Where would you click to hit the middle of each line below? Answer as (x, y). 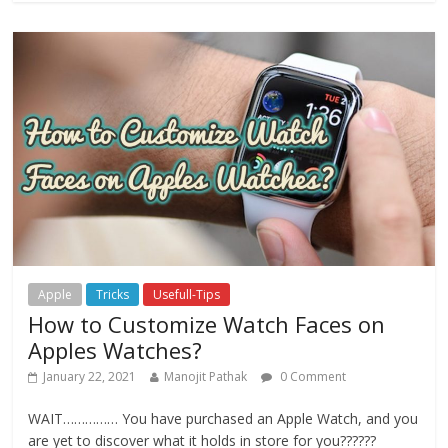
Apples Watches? (115, 350)
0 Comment (312, 377)
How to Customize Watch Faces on (207, 324)
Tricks (113, 295)
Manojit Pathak (206, 377)
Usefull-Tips (187, 295)
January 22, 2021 (90, 377)
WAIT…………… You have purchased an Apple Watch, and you (223, 419)
